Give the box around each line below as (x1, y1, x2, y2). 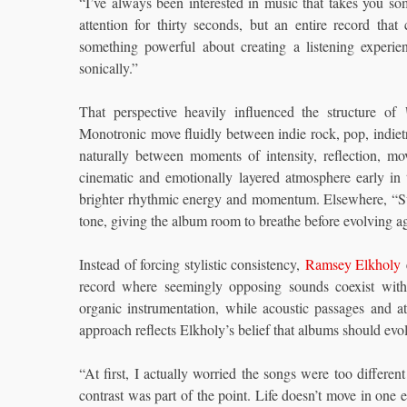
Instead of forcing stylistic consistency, (79, 254, 305, 273)
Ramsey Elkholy (304, 254, 401, 273)
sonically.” (79, 58, 138, 77)
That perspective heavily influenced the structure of (79, 102, 405, 121)
